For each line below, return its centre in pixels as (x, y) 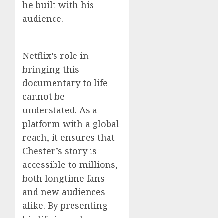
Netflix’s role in (55, 55)
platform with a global (71, 123)
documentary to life (65, 82)
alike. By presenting (65, 205)
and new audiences (64, 191)
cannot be (44, 96)
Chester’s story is (60, 151)
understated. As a (60, 110)
